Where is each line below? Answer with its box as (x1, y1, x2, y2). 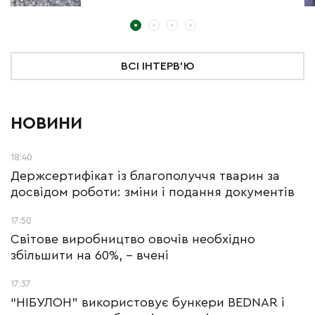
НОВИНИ (11, 115, 82, 133)
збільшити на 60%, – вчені (11, 249, 169, 262)
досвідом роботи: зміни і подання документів (11, 186, 295, 199)
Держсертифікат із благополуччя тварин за (11, 169, 280, 183)
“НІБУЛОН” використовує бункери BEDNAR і (11, 296, 285, 309)
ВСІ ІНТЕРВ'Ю (121, 60, 194, 72)
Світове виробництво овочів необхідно (11, 233, 255, 246)
